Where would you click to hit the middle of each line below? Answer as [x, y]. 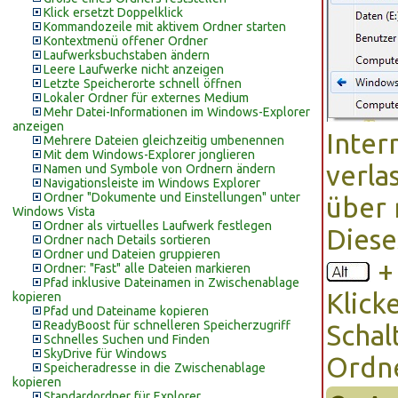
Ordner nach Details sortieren [127, 240]
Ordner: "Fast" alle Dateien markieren [147, 268]
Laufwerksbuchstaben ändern [127, 55]
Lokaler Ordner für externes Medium [146, 98]
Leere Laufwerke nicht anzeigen [134, 69]
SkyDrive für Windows [105, 354]
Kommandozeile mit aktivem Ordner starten [165, 27]
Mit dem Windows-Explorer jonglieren [149, 155]
